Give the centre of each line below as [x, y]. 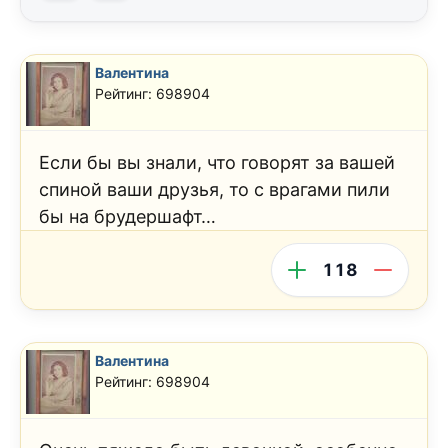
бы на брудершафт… [127, 217]
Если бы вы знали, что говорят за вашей [217, 163]
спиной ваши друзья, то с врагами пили [214, 190]
